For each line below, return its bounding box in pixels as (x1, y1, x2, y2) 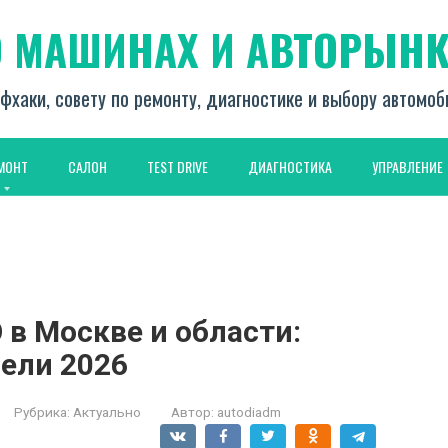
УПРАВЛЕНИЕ (372, 156, 443, 177)
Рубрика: (14, 404, 70, 420)
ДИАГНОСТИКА (248, 156, 332, 177)
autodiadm (217, 404, 281, 420)
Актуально (73, 404, 141, 420)
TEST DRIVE (147, 156, 208, 177)
